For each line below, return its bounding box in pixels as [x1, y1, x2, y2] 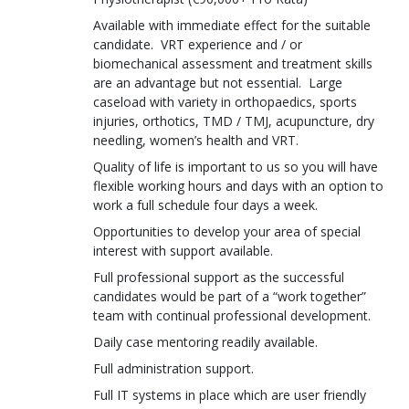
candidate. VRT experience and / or [93, 35, 302, 53]
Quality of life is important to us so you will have [93, 157, 378, 175]
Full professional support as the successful [93, 267, 344, 286]
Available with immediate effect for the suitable [93, 16, 371, 34]
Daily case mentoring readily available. [93, 332, 318, 351]
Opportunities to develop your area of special [93, 222, 361, 240]
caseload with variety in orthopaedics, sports [93, 92, 357, 110]
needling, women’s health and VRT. [93, 131, 302, 149]
